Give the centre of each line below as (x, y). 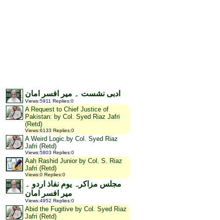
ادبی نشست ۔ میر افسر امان (73, 94)
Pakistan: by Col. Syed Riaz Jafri (72, 117)
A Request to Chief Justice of (67, 110)
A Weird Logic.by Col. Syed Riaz (71, 139)
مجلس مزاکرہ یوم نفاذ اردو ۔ (73, 184)
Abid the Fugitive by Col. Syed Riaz (76, 209)
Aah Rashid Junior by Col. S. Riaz (74, 161)
